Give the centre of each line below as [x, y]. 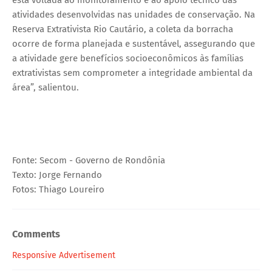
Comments [36, 234]
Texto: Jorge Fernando [57, 175]
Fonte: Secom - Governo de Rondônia [89, 160]
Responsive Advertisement [64, 255]
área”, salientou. [46, 87]
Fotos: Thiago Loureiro [58, 189]
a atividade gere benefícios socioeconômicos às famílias [128, 58]
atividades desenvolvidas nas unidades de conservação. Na [134, 14]
